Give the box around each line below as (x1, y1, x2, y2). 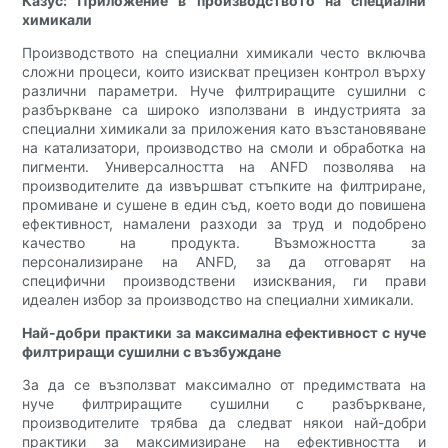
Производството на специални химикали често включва (22, 44, 426, 62)
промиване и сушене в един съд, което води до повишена (22, 196, 426, 214)
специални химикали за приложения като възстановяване (22, 120, 426, 138)
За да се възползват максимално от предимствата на (22, 376, 426, 394)
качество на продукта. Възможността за (22, 234, 426, 252)
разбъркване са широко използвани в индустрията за (22, 101, 426, 119)
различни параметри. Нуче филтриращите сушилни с (22, 82, 426, 100)
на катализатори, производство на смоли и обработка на (22, 139, 426, 157)
